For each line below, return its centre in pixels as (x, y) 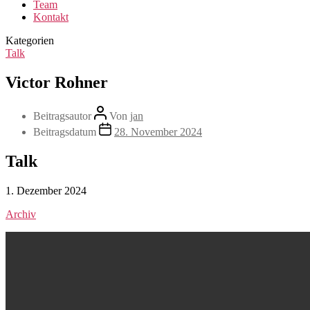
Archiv (21, 214)
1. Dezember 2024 (46, 190)
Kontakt (51, 17)
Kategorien (30, 40)
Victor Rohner (57, 82)
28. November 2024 (158, 131)
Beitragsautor (62, 116)
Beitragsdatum (65, 131)
